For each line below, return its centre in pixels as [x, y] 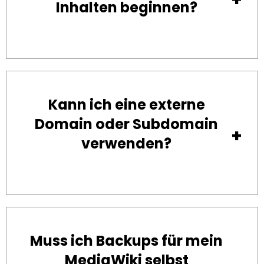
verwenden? [126, 144]
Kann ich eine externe [126, 105]
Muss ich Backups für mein [126, 241]
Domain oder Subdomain [126, 124]
